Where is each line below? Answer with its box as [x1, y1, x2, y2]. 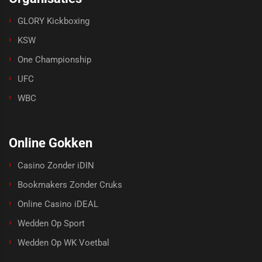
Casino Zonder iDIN [18, 160, 94, 171]
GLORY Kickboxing [18, 15, 89, 26]
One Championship [18, 54, 91, 65]
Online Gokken [9, 136, 92, 151]
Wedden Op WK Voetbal [18, 237, 109, 249]
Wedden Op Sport [18, 218, 85, 229]
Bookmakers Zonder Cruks [18, 180, 122, 191]
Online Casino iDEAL [18, 199, 98, 210]
